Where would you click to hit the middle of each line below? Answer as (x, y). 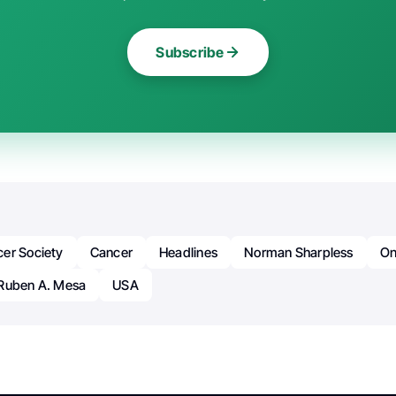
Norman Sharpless (299, 252)
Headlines (189, 252)
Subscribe (190, 52)
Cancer (111, 252)
